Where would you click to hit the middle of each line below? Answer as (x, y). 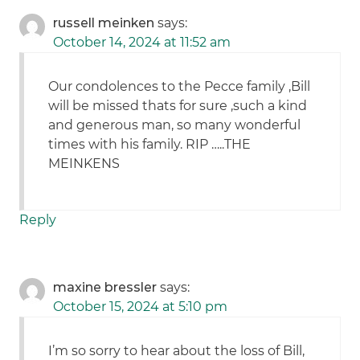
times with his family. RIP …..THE (150, 145)
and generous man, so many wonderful (175, 125)
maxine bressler (105, 288)
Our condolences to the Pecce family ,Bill (180, 87)
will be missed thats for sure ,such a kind (178, 106)
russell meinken (104, 23)
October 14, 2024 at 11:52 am (142, 43)
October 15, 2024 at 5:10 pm (141, 307)
